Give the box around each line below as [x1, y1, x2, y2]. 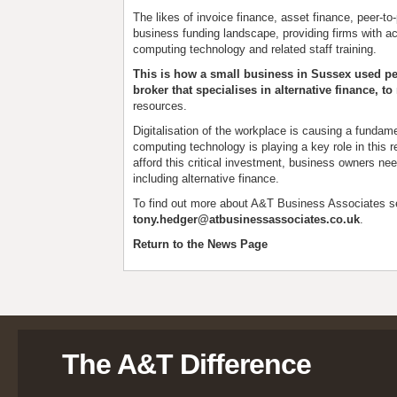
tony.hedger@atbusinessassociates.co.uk [133, 213, 361, 226]
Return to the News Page [133, 237, 269, 251]
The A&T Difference [62, 348, 311, 380]
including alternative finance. [133, 172, 280, 185]
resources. [133, 99, 188, 113]
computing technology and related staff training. [133, 43, 378, 56]
